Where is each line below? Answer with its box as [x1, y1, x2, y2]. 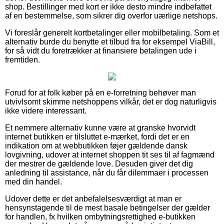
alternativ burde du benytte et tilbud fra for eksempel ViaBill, [5, 37, 215, 46]
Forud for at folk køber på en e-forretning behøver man [5, 88, 196, 97]
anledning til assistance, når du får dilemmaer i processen [5, 168, 208, 177]
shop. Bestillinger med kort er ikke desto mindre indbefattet [5, 2, 211, 11]
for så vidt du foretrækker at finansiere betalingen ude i [5, 46, 196, 55]
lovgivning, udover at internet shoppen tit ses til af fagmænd [5, 150, 214, 159]
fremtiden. [5, 55, 40, 64]
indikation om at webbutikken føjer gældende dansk [5, 141, 187, 150]
